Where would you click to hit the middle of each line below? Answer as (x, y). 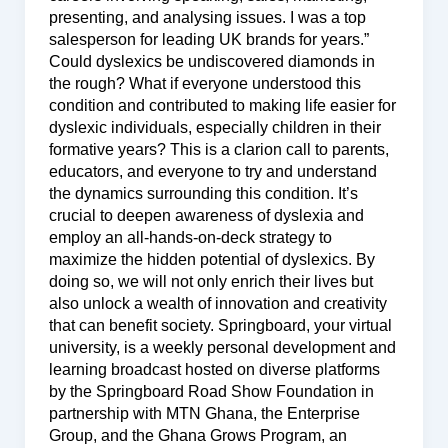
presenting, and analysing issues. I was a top (207, 17)
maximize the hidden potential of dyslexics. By (211, 259)
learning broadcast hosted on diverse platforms (214, 369)
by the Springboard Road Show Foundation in (211, 391)
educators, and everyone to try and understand (212, 171)
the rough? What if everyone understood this (204, 83)
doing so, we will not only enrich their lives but (210, 281)
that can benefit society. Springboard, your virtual (220, 325)
